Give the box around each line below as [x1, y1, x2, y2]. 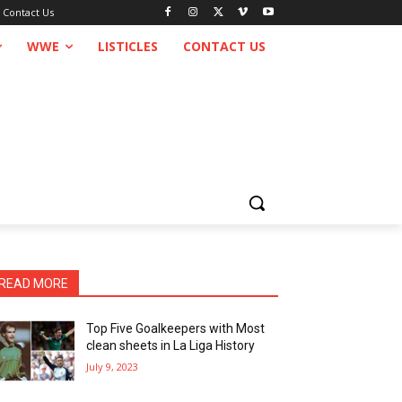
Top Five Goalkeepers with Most [86, 320, 266, 336]
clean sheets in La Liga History [86, 337, 256, 353]
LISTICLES [98, 38, 158, 55]
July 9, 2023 [86, 359, 139, 373]
